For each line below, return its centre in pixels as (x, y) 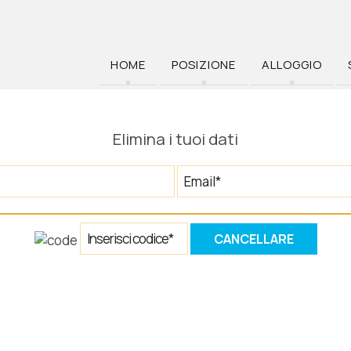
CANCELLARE (253, 239)
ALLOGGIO (292, 65)
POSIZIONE (204, 65)
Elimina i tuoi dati (175, 139)
